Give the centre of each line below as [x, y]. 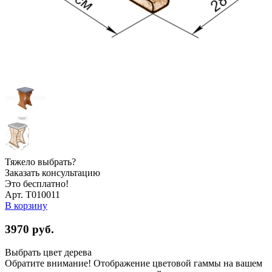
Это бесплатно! [37, 183]
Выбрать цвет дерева [48, 253]
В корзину [26, 205]
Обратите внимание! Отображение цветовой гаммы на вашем [134, 263]
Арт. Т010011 [32, 194]
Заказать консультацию [53, 172]
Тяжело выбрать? [40, 161]
